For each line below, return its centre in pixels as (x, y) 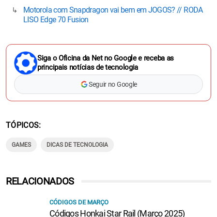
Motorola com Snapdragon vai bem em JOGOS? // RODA (113, 10)
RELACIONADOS (40, 181)
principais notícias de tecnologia (88, 67)
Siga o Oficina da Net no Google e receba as (106, 58)
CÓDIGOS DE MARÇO (79, 202)
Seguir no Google (113, 84)
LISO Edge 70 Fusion (56, 19)
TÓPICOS (23, 125)
